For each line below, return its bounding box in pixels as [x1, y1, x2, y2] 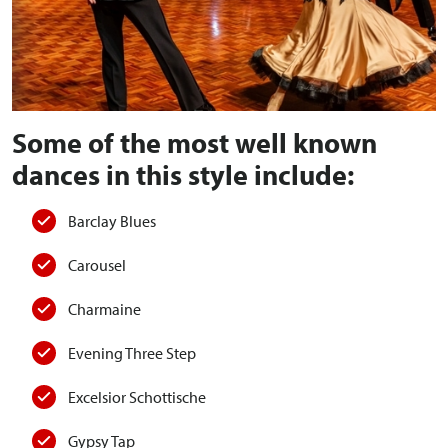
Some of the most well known [12, 125, 377, 161]
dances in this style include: [12, 157, 354, 193]
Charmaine [68, 299, 141, 320]
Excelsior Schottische [68, 387, 206, 408]
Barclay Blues [68, 211, 156, 232]
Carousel [68, 255, 126, 276]
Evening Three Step [68, 343, 196, 364]
